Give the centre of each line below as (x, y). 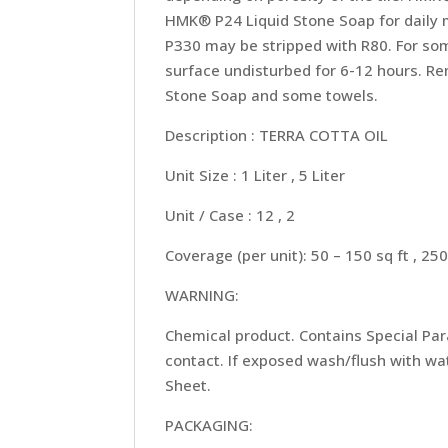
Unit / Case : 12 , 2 (230, 214)
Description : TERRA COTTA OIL (277, 134)
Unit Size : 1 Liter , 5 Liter (255, 174)
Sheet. (188, 384)
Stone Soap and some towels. (272, 94)
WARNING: (202, 294)
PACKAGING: (209, 424)
